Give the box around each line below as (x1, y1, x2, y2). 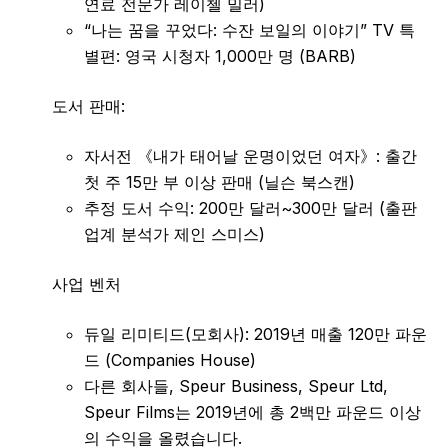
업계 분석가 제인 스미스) (84, 224, 265, 245)
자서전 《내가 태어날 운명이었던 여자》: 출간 (84, 146, 417, 167)
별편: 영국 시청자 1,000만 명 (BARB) (84, 46, 356, 67)
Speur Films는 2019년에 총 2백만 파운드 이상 (84, 402, 421, 423)
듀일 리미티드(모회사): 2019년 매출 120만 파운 (84, 324, 427, 345)
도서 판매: (52, 96, 125, 117)
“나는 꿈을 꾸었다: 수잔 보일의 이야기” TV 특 (84, 20, 415, 41)
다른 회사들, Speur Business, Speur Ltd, (84, 376, 388, 397)
